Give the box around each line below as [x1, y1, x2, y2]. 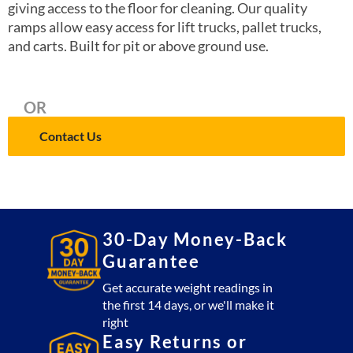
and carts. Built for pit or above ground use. [8, 37, 269, 54]
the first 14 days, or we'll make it [102, 296, 274, 312]
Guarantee [102, 250, 200, 272]
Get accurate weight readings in [102, 279, 273, 295]
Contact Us [39, 128, 102, 143]
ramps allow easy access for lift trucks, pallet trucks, [8, 18, 321, 35]
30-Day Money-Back [102, 228, 288, 250]
